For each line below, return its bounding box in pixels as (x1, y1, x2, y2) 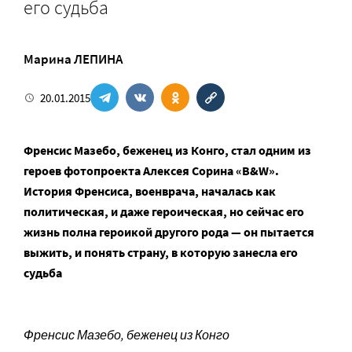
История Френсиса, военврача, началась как (24, 183, 276, 199)
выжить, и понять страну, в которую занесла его (24, 244, 298, 260)
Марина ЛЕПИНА (24, 50, 123, 68)
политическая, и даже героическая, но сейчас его (24, 203, 304, 219)
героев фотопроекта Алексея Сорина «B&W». (24, 163, 279, 178)
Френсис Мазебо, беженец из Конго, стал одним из (24, 142, 311, 158)
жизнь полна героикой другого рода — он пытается (24, 224, 314, 240)
